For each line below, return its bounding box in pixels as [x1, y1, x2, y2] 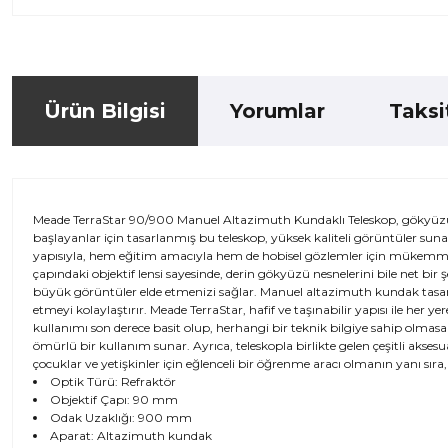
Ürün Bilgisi [44, 99, 166, 123]
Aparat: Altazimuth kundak [50, 428, 212, 443]
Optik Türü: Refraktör [50, 374, 176, 389]
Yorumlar [230, 99, 325, 123]
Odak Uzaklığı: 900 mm [50, 410, 192, 425]
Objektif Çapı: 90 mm [50, 392, 178, 407]
